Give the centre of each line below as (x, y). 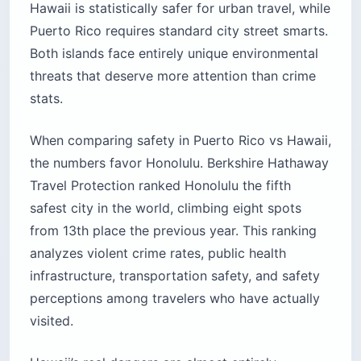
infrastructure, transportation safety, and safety (175, 276)
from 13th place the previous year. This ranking (173, 231)
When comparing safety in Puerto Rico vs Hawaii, (180, 141)
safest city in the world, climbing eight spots (166, 208)
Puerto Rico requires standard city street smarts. (179, 31)
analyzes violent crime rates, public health (158, 253)
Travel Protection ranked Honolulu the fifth (160, 186)
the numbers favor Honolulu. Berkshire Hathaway (179, 163)
